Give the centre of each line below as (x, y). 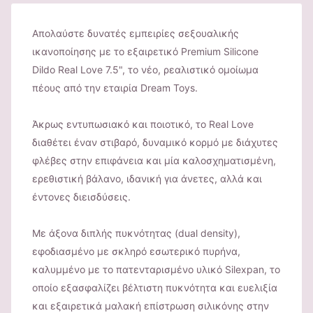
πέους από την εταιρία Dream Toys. (115, 88)
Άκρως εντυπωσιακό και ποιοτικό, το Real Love (143, 124)
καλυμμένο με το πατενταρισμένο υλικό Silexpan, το (156, 270)
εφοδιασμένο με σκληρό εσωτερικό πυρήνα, (136, 252)
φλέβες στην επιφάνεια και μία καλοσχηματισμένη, (154, 161)
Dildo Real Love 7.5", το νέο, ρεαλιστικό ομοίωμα (145, 70)
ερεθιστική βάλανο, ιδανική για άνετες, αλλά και (147, 179)
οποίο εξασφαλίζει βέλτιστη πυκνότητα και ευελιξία (155, 288)
